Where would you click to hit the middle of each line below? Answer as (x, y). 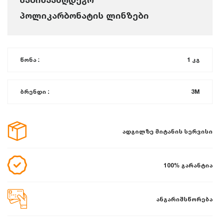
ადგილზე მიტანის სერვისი (167, 131)
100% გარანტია (188, 165)
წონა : (30, 60)
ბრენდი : (35, 92)
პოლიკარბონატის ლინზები (84, 15)
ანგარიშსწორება (184, 199)
